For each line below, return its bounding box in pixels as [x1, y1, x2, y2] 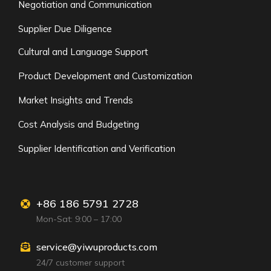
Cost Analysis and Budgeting [18, 119, 139, 131]
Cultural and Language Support [18, 46, 148, 58]
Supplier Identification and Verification [18, 143, 175, 155]
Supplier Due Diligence [18, 23, 112, 35]
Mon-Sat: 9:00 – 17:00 [36, 214, 122, 225]
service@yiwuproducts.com [36, 241, 157, 253]
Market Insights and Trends [18, 94, 133, 106]
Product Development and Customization [18, 70, 192, 82]
